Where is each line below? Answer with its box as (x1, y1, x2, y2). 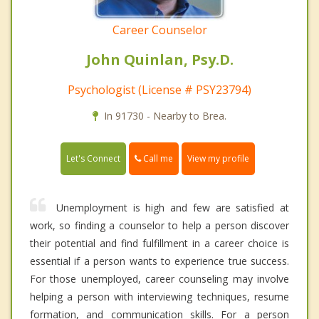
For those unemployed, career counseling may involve (30, 272, 289, 286)
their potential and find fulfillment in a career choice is (30, 236, 289, 251)
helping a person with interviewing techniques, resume (30, 290, 289, 304)
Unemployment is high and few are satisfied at (56, 201, 289, 215)
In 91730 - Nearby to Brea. (104, 108, 226, 122)
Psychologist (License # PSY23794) (68, 81, 251, 98)
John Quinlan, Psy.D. (85, 49, 234, 69)
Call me (141, 152, 173, 164)
